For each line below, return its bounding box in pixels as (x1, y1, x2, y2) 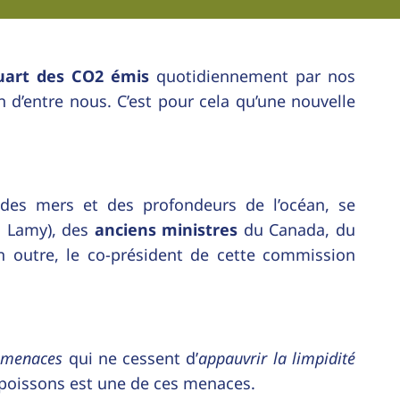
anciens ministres (94, 218, 238, 240)
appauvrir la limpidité (198, 346, 356, 369)
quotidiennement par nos (149, 64, 355, 87)
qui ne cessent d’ (62, 346, 199, 369)
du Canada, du (237, 218, 356, 240)
